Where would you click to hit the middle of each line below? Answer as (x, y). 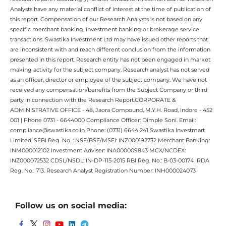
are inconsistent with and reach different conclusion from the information (110, 49)
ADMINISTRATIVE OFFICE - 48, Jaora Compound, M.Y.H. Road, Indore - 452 (111, 110)
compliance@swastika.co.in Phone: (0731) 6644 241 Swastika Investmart (107, 130)
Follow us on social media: (71, 205)
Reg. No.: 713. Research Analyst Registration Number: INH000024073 (103, 170)
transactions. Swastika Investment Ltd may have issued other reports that (109, 39)
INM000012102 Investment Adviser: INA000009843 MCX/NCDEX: (98, 150)
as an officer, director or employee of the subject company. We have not (108, 79)
